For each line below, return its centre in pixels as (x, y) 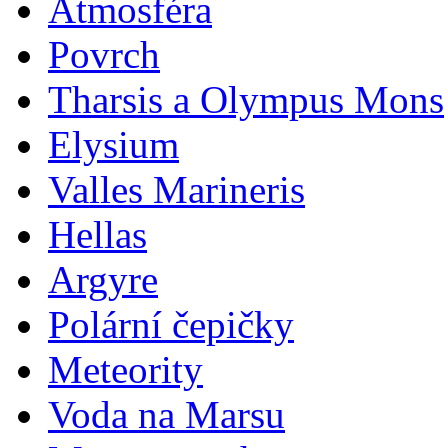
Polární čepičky (171, 324)
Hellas (97, 234)
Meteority (125, 369)
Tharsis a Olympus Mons (246, 99)
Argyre (103, 279)
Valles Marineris (176, 189)
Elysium (113, 144)
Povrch (104, 54)
